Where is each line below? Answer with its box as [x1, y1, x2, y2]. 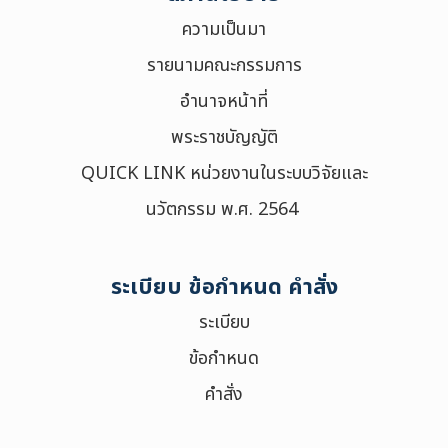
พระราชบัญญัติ [170, 124, 278, 152]
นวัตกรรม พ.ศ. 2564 [145, 196, 303, 224]
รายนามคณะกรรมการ [146, 52, 302, 80]
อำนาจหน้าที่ [180, 88, 268, 116]
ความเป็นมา [182, 16, 266, 44]
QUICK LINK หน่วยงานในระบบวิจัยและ [80, 160, 368, 188]
